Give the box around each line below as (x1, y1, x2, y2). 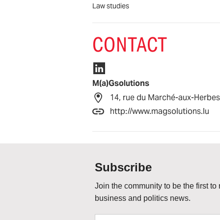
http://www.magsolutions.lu (110, 106, 209, 116)
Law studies (92, 1, 129, 10)
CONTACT (92, 31, 167, 57)
